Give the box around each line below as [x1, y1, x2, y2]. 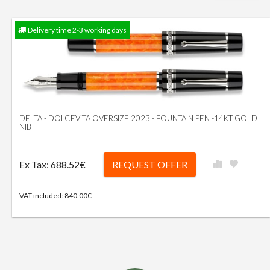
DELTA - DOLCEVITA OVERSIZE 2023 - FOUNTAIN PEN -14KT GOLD [19, 113, 257, 124]
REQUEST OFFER [112, 159, 187, 171]
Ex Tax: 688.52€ [19, 159, 86, 171]
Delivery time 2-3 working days [28, 25, 127, 34]
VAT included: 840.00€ [19, 191, 92, 201]
